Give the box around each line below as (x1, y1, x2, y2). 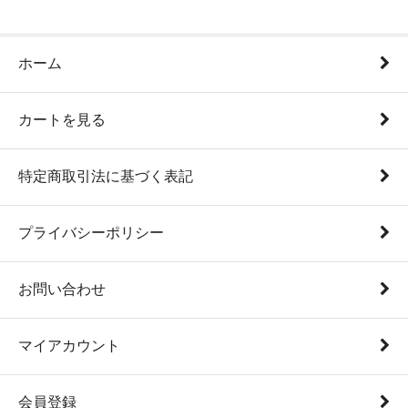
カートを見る (18, 112, 106, 127)
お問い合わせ (18, 281, 106, 297)
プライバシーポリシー (18, 225, 164, 240)
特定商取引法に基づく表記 (18, 168, 193, 184)
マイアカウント (18, 338, 120, 353)
